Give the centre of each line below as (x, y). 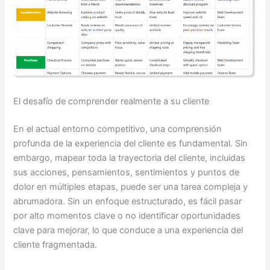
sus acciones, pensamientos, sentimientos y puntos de (127, 173)
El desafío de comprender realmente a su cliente (111, 102)
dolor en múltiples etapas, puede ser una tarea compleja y (131, 187)
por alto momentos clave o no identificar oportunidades (127, 216)
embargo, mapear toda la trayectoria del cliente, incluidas (130, 158)
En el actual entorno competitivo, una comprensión (118, 129)
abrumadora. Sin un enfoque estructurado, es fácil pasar (128, 202)
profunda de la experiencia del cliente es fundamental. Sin (131, 144)
